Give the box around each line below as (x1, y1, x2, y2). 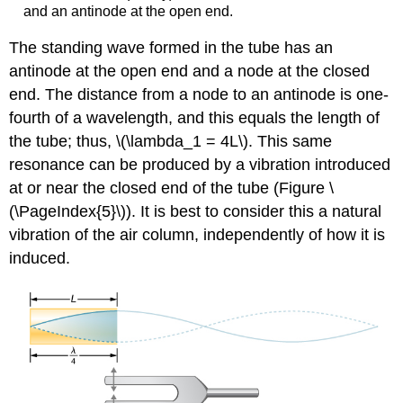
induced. (9, 249, 71, 268)
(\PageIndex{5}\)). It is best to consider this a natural (9, 202, 382, 221)
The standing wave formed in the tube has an (9, 39, 334, 58)
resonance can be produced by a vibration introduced (9, 156, 391, 175)
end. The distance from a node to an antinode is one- (9, 85, 390, 104)
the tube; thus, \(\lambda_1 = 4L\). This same (9, 132, 333, 151)
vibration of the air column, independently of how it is (9, 226, 386, 245)
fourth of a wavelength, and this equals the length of (9, 109, 381, 128)
